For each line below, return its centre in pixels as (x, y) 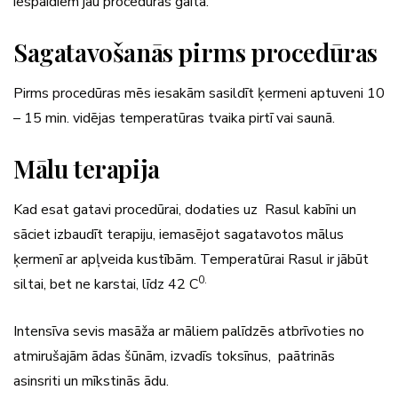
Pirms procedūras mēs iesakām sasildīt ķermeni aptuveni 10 (199, 93)
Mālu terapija (87, 168)
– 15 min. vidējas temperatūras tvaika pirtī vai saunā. (174, 118)
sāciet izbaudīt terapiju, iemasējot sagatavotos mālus (179, 234)
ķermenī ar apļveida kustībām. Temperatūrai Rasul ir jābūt (191, 259)
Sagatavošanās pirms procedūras (195, 52)
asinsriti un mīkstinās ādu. (91, 381)
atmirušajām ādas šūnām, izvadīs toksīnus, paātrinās (174, 356)
